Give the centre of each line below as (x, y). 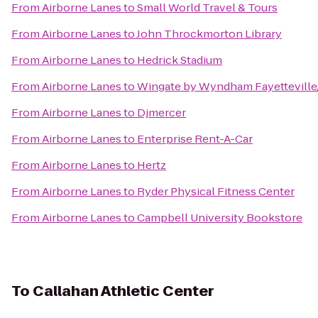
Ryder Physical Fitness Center (216, 191)
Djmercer (161, 113)
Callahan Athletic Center (124, 291)
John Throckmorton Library (209, 34)
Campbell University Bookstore (220, 218)
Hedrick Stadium (180, 60)
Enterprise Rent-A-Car (195, 139)
